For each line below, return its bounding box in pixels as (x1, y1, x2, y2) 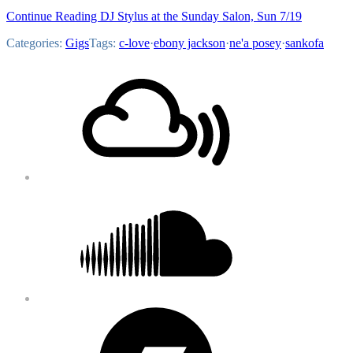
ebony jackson (154, 35, 225, 50)
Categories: (6, 35, 65, 50)
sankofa (285, 35, 324, 50)
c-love (119, 35, 150, 50)
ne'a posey (229, 35, 281, 50)
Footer (6, 61, 60, 83)
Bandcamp (37, 304, 91, 318)
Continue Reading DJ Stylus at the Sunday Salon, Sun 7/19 (6, 9, 302, 23)
